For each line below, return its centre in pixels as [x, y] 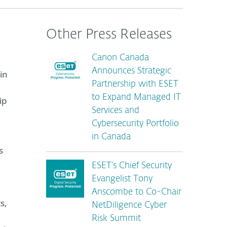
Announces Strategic [131, 71]
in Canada [111, 137]
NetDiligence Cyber [129, 205]
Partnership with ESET [135, 84]
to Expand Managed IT [136, 98]
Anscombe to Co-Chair [137, 192]
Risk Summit [116, 219]
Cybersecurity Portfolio [135, 124]
